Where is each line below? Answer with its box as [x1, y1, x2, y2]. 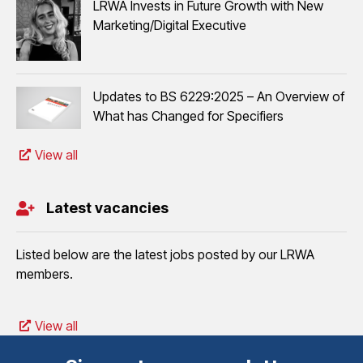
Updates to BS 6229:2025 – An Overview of [93, 88, 344, 105]
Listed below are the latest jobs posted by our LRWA [16, 246, 314, 263]
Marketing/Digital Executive [93, 17, 246, 34]
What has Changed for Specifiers [93, 108, 284, 125]
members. [16, 266, 73, 283]
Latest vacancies [45, 199, 169, 217]
